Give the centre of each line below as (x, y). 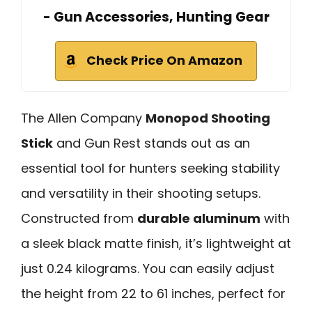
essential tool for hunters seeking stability (150, 168)
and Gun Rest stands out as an (151, 143)
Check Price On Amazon (164, 60)
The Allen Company (83, 118)
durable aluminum (199, 218)
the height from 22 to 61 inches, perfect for (153, 293)
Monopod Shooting (208, 118)
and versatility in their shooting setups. (141, 193)
